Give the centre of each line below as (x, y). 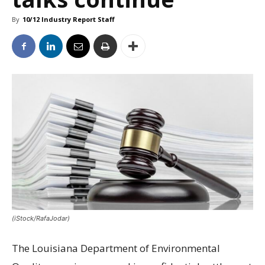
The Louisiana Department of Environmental (116, 248)
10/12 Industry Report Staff (69, 20)
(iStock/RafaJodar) (41, 219)
